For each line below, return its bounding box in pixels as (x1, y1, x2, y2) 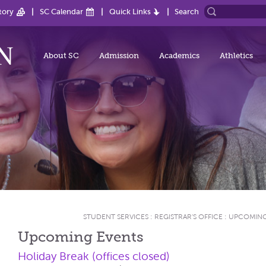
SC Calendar (40, 7, 83, 16)
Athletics (220, 51, 253, 60)
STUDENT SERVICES (83, 213, 148, 221)
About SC (43, 51, 79, 60)
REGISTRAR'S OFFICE (154, 213, 223, 221)
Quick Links (109, 7, 151, 16)
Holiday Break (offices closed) (18, 250, 170, 262)
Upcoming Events (18, 229, 144, 245)
